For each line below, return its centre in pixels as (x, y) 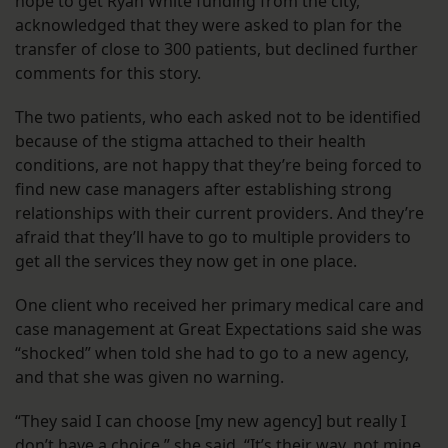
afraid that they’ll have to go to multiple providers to (213, 237)
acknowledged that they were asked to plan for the (208, 25)
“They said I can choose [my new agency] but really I (210, 421)
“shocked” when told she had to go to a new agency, (212, 353)
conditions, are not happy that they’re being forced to (218, 165)
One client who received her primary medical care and (219, 305)
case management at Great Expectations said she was (218, 329)
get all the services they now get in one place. (186, 261)
